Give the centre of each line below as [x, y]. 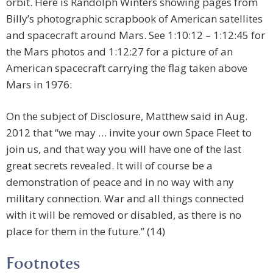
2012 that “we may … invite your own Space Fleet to [129, 133]
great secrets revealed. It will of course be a [109, 166]
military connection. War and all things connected [125, 199]
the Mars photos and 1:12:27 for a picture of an [119, 52]
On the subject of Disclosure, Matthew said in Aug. [127, 116]
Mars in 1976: [39, 85]
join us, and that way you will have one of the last [124, 149]
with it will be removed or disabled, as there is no [124, 215]
